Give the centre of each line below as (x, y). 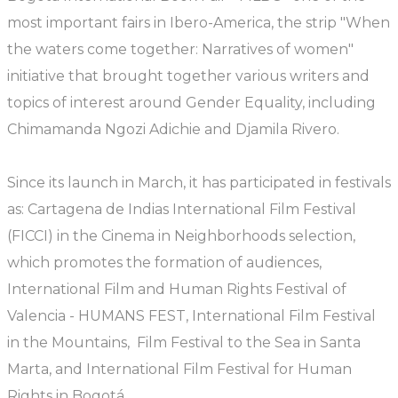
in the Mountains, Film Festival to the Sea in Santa (184, 342)
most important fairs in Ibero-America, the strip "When (199, 23)
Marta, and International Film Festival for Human (179, 369)
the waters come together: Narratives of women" (180, 49)
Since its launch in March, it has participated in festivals (199, 183)
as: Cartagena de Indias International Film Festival (182, 209)
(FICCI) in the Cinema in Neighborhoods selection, (181, 236)
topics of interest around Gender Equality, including (191, 103)
